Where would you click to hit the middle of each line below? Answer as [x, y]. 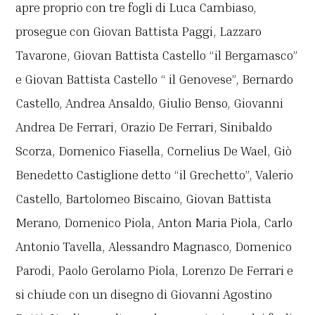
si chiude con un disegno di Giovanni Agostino [144, 294]
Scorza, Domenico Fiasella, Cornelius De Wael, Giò [154, 151]
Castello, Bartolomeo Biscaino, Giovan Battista [144, 199]
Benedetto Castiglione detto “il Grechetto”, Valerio [155, 175]
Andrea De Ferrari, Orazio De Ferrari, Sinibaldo [144, 127]
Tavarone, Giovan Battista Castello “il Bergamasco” [157, 55]
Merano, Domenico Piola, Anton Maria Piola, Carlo [154, 223]
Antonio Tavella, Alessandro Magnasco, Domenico [154, 246]
